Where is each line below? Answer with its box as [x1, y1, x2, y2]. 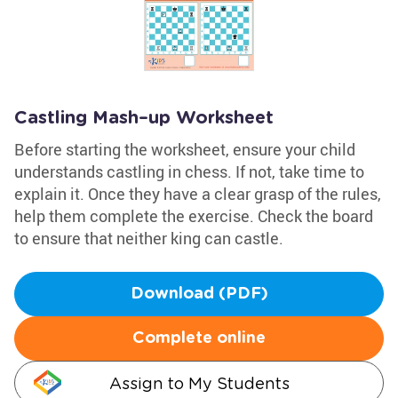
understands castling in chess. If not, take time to [14, 161, 364, 182]
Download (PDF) [130, 286, 268, 302]
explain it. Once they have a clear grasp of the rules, [14, 183, 381, 204]
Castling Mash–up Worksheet [14, 109, 274, 127]
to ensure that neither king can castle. [14, 227, 283, 249]
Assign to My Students [108, 374, 290, 393]
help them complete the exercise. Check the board [14, 205, 373, 227]
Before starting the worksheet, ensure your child [14, 139, 355, 160]
